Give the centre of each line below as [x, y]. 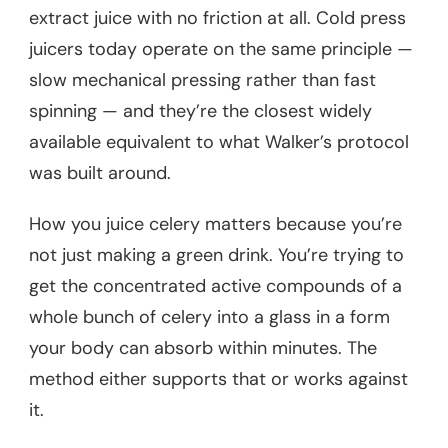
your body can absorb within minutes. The [203, 347]
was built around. [100, 172]
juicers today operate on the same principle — [221, 48]
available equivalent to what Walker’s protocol [219, 141]
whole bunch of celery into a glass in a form [209, 316]
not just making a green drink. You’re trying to [216, 254]
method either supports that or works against [218, 378]
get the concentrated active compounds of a [215, 285]
